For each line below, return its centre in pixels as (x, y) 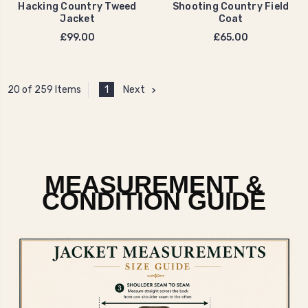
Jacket (77, 19)
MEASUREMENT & (154, 184)
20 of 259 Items (44, 90)
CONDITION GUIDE (154, 201)
